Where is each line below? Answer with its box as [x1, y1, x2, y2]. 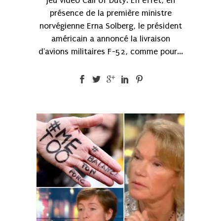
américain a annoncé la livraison [51, 34, 170, 43]
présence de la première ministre [49, 8, 172, 18]
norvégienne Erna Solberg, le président [39, 21, 182, 31]
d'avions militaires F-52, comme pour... [38, 46, 183, 56]
